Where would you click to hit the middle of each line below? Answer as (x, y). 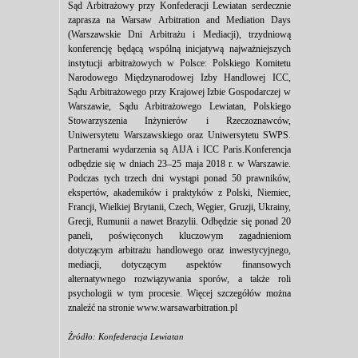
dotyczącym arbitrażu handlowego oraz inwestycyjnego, (179, 250)
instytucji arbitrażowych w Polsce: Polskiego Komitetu (179, 63)
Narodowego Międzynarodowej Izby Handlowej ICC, (179, 78)
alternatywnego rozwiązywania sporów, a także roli (179, 279)
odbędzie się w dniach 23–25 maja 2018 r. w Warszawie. (179, 164)
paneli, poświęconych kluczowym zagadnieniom (179, 236)
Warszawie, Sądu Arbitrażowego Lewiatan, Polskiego (179, 106)
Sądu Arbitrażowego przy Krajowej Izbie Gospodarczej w (179, 92)
